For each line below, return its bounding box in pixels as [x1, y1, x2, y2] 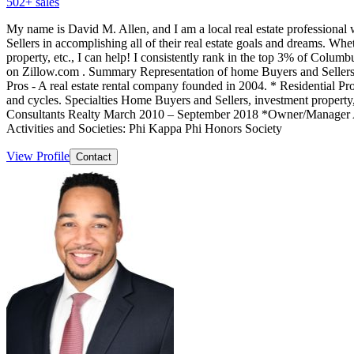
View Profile [6, 149, 70, 163]
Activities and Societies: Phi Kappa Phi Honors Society [6, 121, 282, 135]
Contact [76, 150, 111, 163]
